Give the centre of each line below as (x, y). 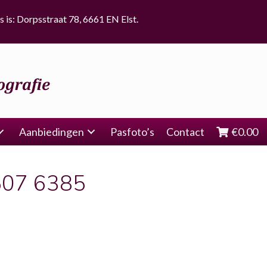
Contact (185, 132)
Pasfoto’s (132, 132)
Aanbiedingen (52, 132)
